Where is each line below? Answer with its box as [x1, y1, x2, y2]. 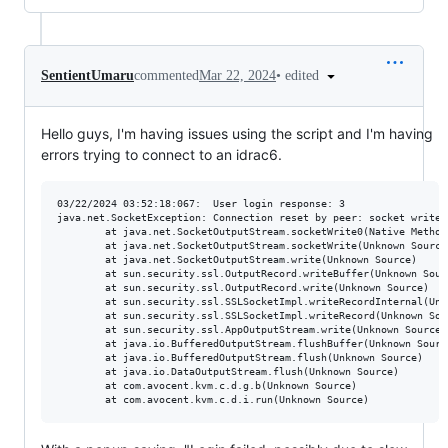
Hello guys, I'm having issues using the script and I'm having [41, 125, 433, 143]
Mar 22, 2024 [199, 68, 276, 84]
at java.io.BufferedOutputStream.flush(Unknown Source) [57, 352, 423, 364]
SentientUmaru [41, 68, 134, 84]
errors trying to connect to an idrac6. [41, 146, 282, 164]
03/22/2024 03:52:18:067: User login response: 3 [57, 198, 345, 210]
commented [134, 68, 199, 84]
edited [285, 67, 323, 83]
